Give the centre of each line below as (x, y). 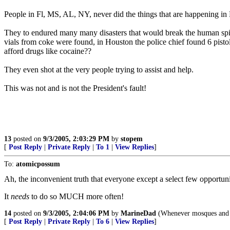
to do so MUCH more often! (76, 196)
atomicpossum (38, 164)
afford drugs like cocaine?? (48, 51)
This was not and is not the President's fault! (75, 88)
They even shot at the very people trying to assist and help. (99, 70)
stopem (132, 139)
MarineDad (138, 213)
